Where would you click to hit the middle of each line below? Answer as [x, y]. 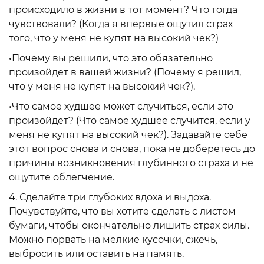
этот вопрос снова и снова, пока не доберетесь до [132, 149]
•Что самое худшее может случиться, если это [121, 106]
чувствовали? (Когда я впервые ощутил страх [121, 24]
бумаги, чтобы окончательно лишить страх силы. [129, 225]
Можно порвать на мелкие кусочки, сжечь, [113, 240]
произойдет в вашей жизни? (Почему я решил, [125, 72]
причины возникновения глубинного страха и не [131, 163]
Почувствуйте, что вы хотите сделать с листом [122, 211]
